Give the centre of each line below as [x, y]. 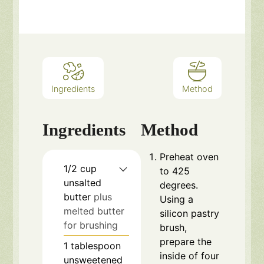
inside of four [190, 256]
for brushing [91, 225]
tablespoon [96, 246]
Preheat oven [189, 157]
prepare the [186, 242]
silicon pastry [190, 214]
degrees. [179, 185]
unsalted [83, 183]
